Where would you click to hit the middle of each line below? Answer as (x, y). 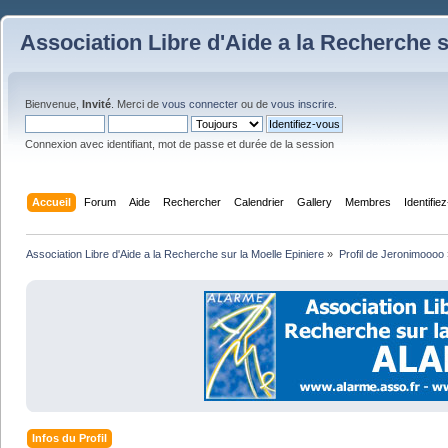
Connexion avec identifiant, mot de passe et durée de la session (179, 144)
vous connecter (200, 104)
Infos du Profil (70, 438)
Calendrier (259, 201)
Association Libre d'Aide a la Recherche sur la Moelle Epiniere (175, 253)
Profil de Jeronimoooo (391, 253)
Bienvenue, (53, 104)
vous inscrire (302, 104)
